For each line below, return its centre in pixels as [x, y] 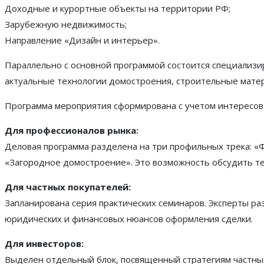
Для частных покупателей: [68, 187]
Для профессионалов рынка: [72, 130]
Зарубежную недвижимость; [66, 24]
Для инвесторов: [44, 243]
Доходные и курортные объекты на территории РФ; [118, 8]
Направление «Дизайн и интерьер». [82, 40]
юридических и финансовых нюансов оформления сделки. [129, 218]
